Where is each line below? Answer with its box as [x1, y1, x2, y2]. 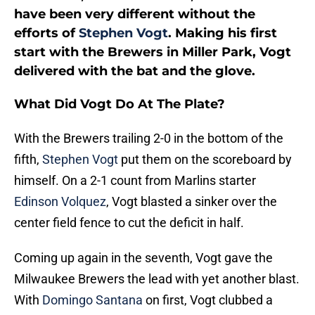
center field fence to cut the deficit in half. [14, 215, 244, 231]
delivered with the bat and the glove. [14, 63, 255, 79]
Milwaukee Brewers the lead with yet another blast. [14, 271, 300, 287]
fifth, [14, 152, 42, 167]
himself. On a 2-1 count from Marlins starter [14, 173, 256, 188]
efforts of [14, 25, 79, 41]
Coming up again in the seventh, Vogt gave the [14, 250, 273, 266]
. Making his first [168, 25, 277, 41]
